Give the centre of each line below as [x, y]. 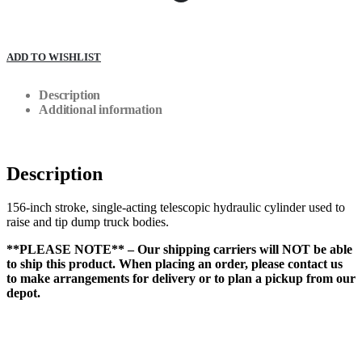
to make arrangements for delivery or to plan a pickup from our [181, 279]
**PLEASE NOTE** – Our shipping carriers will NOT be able [179, 250]
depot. [23, 293]
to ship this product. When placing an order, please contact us [175, 264]
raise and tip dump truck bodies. [88, 222]
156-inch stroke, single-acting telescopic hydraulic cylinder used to [176, 208]
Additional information [101, 109]
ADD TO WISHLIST [54, 57]
